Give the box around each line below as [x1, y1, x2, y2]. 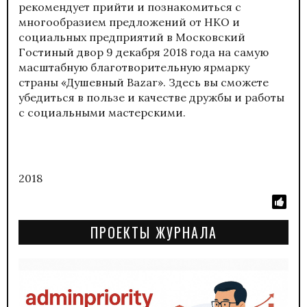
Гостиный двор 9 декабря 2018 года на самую [19, 45, 269, 59]
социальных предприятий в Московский [19, 29, 245, 44]
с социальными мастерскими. [19, 105, 186, 119]
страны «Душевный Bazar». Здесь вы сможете [19, 75, 269, 89]
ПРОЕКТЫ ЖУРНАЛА [90, 221, 217, 243]
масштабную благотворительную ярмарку [19, 60, 249, 74]
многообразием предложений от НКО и [19, 14, 240, 29]
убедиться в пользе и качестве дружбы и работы [19, 90, 284, 104]
